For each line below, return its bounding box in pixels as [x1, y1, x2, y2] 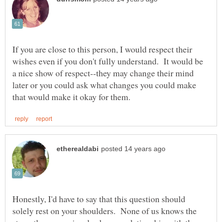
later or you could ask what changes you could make [12, 79, 196, 91]
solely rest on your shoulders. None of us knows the [12, 205, 197, 217]
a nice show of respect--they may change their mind [12, 67, 194, 79]
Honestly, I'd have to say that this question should [12, 193, 185, 205]
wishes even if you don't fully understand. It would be [12, 55, 203, 67]
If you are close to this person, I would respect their [12, 43, 192, 55]
